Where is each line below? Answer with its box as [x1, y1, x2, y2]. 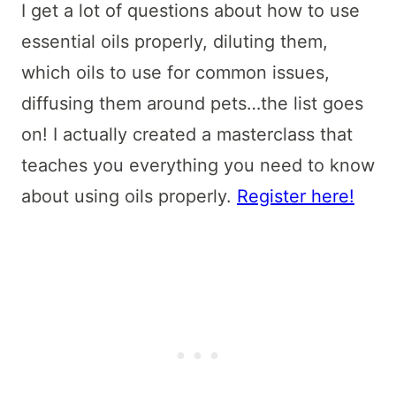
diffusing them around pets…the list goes [21, 92, 363, 114]
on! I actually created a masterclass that [21, 123, 353, 145]
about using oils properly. [21, 185, 237, 207]
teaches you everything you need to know [21, 154, 375, 176]
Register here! [237, 185, 354, 207]
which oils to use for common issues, [21, 61, 330, 83]
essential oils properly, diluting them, [21, 30, 328, 52]
